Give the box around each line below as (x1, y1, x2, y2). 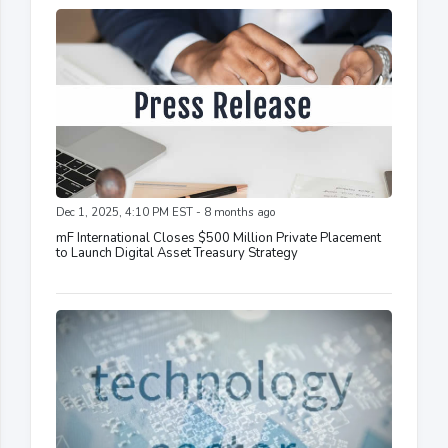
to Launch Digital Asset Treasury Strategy (56, 243, 298, 262)
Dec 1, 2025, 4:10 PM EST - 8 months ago (56, 204, 275, 220)
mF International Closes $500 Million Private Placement (56, 228, 381, 247)
